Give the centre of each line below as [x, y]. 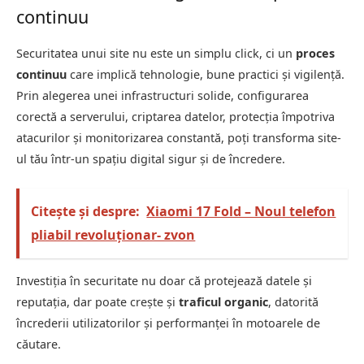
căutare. [39, 344]
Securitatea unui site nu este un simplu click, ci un [156, 54]
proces [315, 54]
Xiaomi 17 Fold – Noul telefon [241, 211]
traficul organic [223, 301]
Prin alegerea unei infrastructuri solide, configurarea [162, 96]
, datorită [293, 301]
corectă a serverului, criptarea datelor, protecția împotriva [175, 117]
